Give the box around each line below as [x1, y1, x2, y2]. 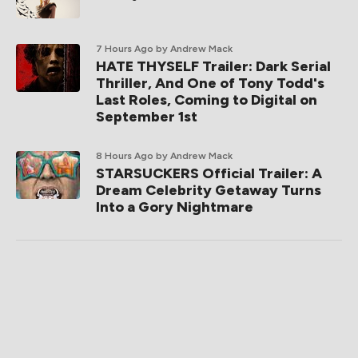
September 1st [96, 108, 197, 126]
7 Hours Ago [96, 43, 153, 55]
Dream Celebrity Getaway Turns [96, 181, 321, 200]
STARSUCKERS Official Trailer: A [96, 165, 322, 183]
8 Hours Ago [96, 150, 153, 162]
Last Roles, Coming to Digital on [96, 91, 317, 109]
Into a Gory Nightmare [96, 198, 253, 217]
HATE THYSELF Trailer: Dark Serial [96, 58, 331, 76]
